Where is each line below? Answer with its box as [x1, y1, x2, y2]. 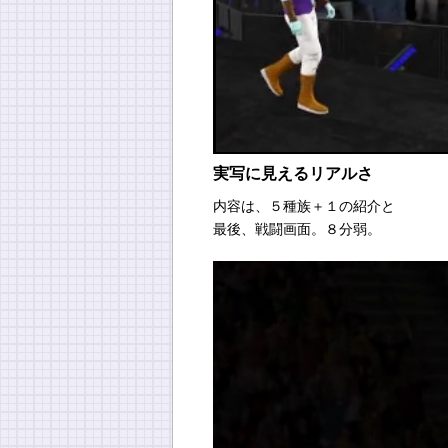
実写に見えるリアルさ [213, 165, 373, 183]
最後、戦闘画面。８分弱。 [213, 221, 381, 238]
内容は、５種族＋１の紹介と [213, 198, 395, 215]
